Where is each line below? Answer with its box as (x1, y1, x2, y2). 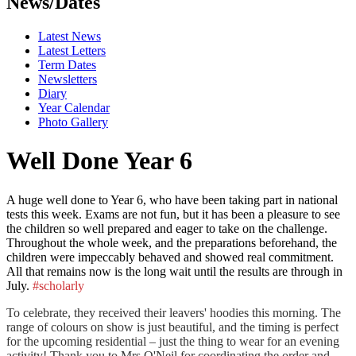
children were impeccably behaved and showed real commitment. (6, 250, 334, 264)
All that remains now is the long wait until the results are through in (6, 264, 342, 278)
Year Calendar (38, 100, 110, 114)
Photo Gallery (38, 114, 108, 129)
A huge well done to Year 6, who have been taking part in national (6, 192, 338, 207)
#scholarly (33, 278, 84, 292)
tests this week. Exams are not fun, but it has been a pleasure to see (6, 207, 340, 221)
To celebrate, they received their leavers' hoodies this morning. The (6, 305, 341, 319)
